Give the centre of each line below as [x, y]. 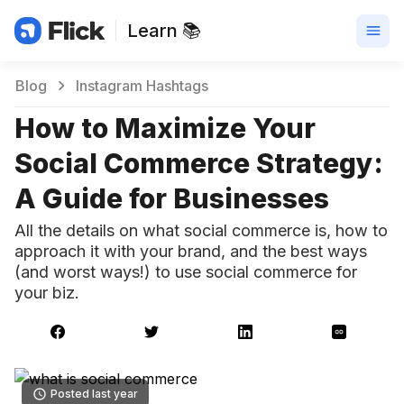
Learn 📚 [164, 31]
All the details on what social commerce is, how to [201, 230]
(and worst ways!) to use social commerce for [186, 272]
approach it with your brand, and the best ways [191, 251]
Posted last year [94, 394]
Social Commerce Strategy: [199, 163]
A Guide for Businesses [172, 198]
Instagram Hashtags [142, 86]
